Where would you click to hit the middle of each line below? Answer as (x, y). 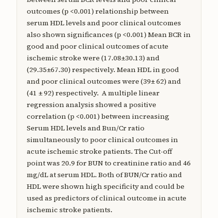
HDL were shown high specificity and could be (105, 187)
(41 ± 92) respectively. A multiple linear (93, 93)
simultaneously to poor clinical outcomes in (102, 140)
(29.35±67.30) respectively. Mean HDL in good (103, 70)
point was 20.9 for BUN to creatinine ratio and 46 (109, 163)
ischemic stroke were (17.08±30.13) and (93, 58)
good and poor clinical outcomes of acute (97, 46)
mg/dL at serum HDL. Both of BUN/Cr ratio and (104, 175)
